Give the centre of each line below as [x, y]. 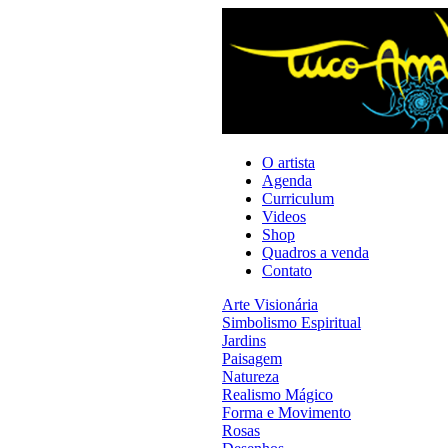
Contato [287, 270]
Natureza [250, 376]
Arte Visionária [270, 304]
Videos [284, 216]
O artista [288, 162]
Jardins [244, 340]
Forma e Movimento [286, 412]
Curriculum [298, 198]
